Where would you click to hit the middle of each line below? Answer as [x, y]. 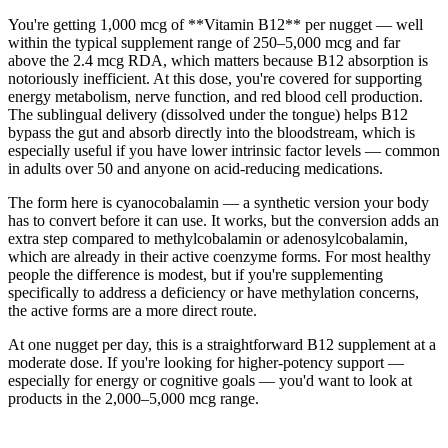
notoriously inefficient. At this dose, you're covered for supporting [215, 78]
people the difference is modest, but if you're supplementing [195, 274]
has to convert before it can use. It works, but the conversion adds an [223, 220]
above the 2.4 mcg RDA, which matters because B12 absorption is [218, 60]
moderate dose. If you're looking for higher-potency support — [206, 362]
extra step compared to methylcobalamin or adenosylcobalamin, [208, 238]
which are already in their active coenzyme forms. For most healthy [219, 256]
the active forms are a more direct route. [132, 310]
